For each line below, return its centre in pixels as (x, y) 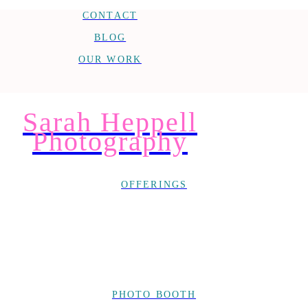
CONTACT (110, 15)
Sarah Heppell (110, 122)
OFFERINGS (154, 185)
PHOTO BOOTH (154, 295)
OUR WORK (110, 59)
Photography (110, 141)
